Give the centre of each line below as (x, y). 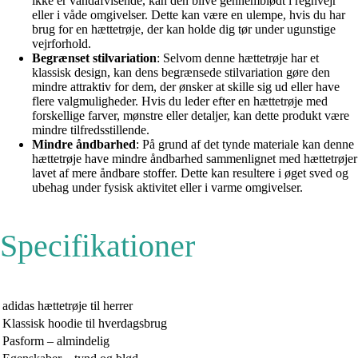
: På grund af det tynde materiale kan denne (245, 144)
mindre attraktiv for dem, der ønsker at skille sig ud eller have (186, 86)
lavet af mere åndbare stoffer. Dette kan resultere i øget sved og (190, 173)
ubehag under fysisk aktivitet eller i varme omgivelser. (167, 187)
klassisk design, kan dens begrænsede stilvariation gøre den (181, 72)
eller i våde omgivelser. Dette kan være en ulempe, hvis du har (189, 14)
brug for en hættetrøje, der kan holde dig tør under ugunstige (184, 29)
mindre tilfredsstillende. (91, 129)
